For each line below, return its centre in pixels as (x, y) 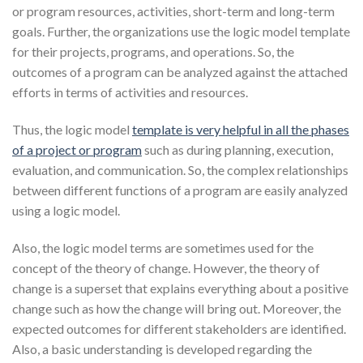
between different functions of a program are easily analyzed (180, 190)
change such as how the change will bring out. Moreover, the (177, 308)
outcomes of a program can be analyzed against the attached (180, 72)
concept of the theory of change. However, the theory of (166, 267)
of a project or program (77, 149)
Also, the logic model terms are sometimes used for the (163, 247)
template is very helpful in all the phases (241, 129)
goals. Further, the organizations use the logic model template (181, 31)
